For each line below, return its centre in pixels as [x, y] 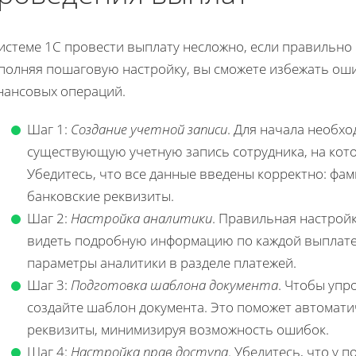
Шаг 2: [49, 218]
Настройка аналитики [141, 218]
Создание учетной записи [149, 129]
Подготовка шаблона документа [174, 284]
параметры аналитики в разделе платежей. [162, 262]
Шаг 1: [49, 129]
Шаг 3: [49, 284]
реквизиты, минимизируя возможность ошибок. [178, 329]
